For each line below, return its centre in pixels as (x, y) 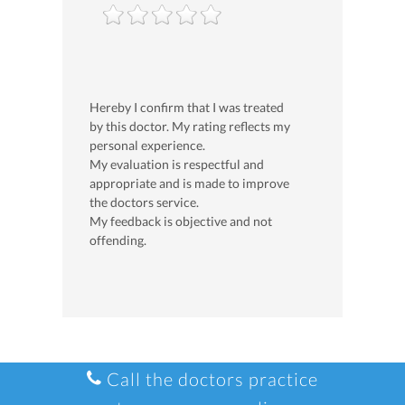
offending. (118, 240)
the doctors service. (144, 202)
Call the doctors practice (210, 379)
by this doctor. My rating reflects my (190, 127)
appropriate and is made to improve (189, 184)
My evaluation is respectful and (177, 165)
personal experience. (147, 146)
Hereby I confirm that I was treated (187, 108)
